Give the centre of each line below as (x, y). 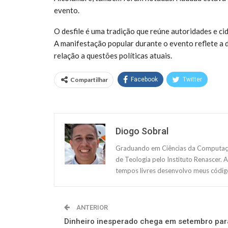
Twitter (192, 79)
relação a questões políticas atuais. (113, 55)
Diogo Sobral (142, 131)
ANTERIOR (91, 207)
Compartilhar (89, 79)
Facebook (144, 79)
